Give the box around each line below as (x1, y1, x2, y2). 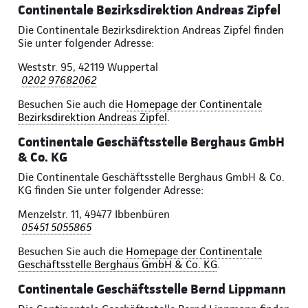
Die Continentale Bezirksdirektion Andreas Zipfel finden (18, 23, 284, 37)
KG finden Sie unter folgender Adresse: (18, 184, 203, 197)
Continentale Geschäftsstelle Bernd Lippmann (18, 281, 286, 298)
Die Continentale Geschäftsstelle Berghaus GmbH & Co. (18, 170, 285, 184)
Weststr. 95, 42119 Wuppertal (18, 60, 158, 74)
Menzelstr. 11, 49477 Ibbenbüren (18, 208, 170, 221)
